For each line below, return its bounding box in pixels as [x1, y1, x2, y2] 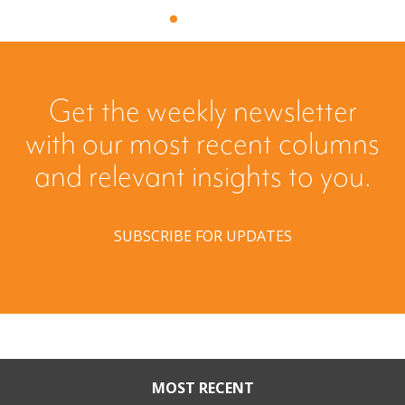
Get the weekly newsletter [48, 94, 357, 131]
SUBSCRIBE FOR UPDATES [113, 225, 292, 246]
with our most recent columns [25, 127, 380, 164]
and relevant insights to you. [33, 159, 372, 196]
